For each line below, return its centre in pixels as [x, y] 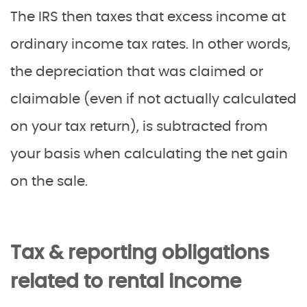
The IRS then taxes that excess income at [148, 17]
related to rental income [126, 282]
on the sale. [49, 181]
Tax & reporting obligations [140, 253]
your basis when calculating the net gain [149, 154]
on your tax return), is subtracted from [139, 126]
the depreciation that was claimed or [137, 72]
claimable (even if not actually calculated [153, 99]
